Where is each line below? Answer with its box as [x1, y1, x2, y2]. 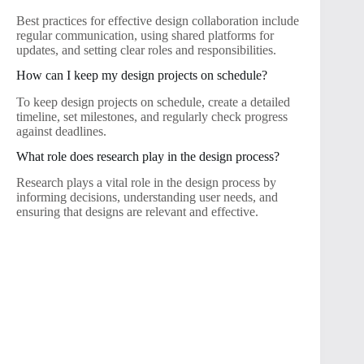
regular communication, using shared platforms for [16, 28, 274, 43]
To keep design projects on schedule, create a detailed [16, 94, 290, 109]
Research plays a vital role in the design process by [16, 175, 276, 190]
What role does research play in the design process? [16, 149, 279, 163]
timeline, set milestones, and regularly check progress [16, 109, 288, 123]
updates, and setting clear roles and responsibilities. [16, 43, 276, 58]
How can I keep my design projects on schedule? [16, 67, 267, 82]
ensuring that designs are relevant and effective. [16, 205, 258, 219]
